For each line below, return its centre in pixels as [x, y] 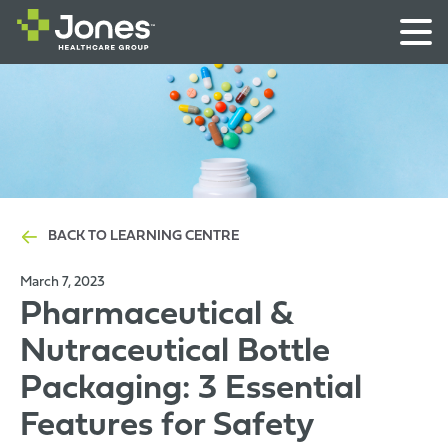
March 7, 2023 [62, 283]
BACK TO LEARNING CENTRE [143, 237]
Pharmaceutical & [156, 316]
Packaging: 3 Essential [191, 390]
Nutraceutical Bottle [175, 353]
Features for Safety [167, 427]
